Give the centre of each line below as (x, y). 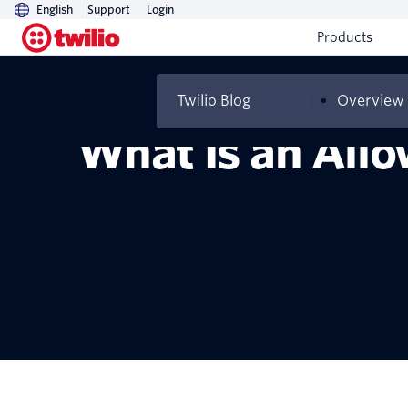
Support (109, 10)
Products (345, 37)
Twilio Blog (214, 101)
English (55, 10)
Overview (371, 101)
